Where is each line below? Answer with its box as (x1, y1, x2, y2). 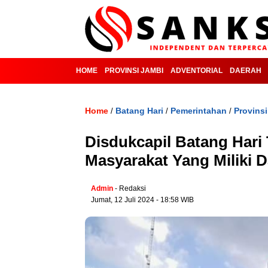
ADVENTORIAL (170, 66, 223, 75)
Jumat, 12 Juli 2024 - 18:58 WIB (91, 196, 194, 204)
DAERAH (230, 66, 261, 75)
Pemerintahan (170, 106, 227, 115)
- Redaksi (115, 184, 146, 193)
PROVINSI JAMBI (105, 66, 163, 75)
